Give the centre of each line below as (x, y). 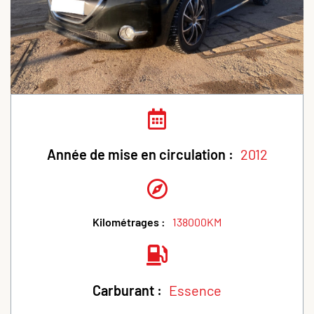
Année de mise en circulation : (140, 155)
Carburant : (127, 291)
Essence (195, 291)
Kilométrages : (129, 222)
